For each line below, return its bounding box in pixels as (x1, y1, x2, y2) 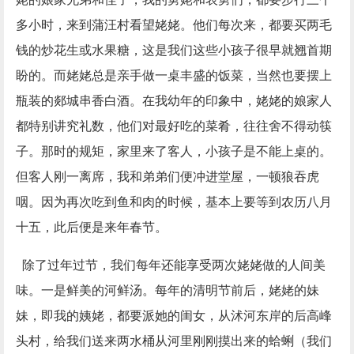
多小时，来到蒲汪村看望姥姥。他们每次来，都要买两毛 (16, 18, 332, 32)
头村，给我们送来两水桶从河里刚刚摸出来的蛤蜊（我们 (16, 334, 332, 348)
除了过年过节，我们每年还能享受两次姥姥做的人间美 (16, 258, 326, 273)
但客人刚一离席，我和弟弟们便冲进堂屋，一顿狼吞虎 (16, 170, 319, 184)
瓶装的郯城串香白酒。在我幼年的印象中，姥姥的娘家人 (16, 94, 332, 108)
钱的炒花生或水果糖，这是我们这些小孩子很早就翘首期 (16, 43, 332, 58)
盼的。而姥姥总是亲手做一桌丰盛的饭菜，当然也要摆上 (16, 69, 332, 83)
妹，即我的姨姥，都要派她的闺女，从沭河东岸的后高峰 (16, 309, 332, 323)
